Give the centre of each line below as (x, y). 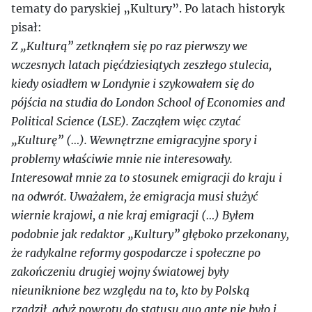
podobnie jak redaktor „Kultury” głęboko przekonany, (150, 234)
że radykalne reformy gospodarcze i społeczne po (136, 253)
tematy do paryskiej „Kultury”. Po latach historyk (148, 8)
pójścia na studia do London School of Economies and (148, 102)
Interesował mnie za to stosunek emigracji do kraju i (147, 178)
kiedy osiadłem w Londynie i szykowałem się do (133, 84)
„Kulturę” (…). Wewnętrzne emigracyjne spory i (134, 140)
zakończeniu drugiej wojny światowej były (120, 272)
